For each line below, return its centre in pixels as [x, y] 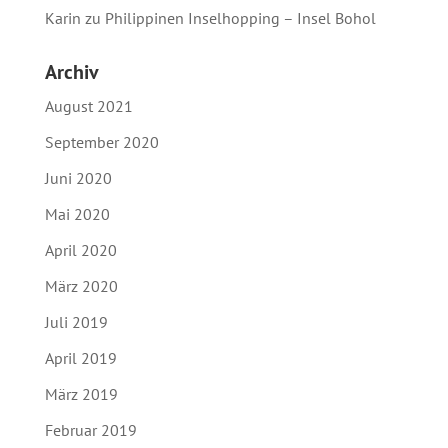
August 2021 [88, 105]
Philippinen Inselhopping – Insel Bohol [240, 17]
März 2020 [81, 285]
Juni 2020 [78, 177]
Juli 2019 [76, 321]
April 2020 [80, 249]
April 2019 [80, 357]
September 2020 [101, 141]
